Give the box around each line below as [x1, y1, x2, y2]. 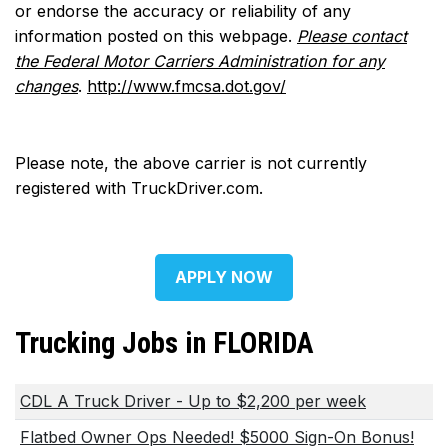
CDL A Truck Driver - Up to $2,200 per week [20, 391, 366, 412]
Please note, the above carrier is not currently [15, 153, 367, 174]
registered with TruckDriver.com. [15, 178, 263, 199]
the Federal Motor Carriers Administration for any [15, 51, 385, 72]
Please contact [297, 26, 407, 47]
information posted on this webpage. [15, 26, 297, 47]
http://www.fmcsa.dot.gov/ [87, 76, 286, 97]
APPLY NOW [175, 266, 273, 287]
